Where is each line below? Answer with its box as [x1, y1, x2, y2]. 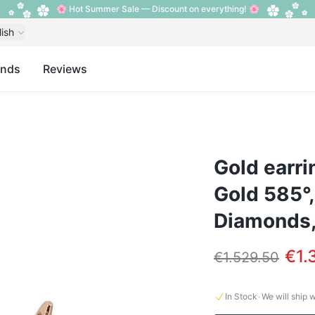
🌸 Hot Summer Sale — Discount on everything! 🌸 [56, 4, 259, 14]
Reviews [43, 62, 88, 76]
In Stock [225, 291, 257, 302]
